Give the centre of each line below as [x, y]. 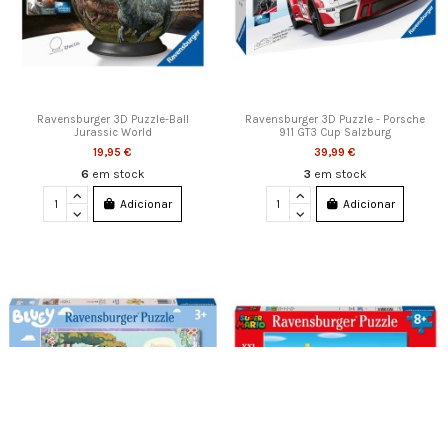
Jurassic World [112, 132]
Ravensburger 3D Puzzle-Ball [112, 119]
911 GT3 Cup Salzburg [335, 132]
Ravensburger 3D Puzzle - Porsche [335, 119]
